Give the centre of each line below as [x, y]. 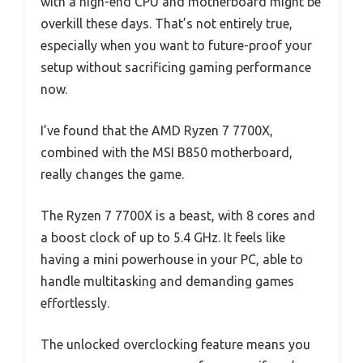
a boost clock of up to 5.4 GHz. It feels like [163, 238]
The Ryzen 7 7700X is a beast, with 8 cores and [178, 216]
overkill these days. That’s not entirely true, [167, 24]
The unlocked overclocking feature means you [175, 345]
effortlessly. [75, 303]
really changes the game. [112, 175]
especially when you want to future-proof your [176, 46]
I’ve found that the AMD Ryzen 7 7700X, [157, 131]
